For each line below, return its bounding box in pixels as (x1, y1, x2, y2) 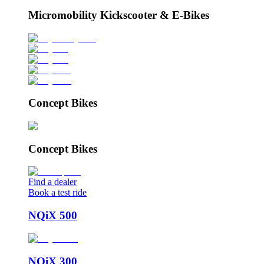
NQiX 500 (28, 209, 77, 222)
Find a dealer (28, 177, 77, 187)
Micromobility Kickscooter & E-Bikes (28, 8, 209, 21)
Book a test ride (28, 187, 87, 198)
